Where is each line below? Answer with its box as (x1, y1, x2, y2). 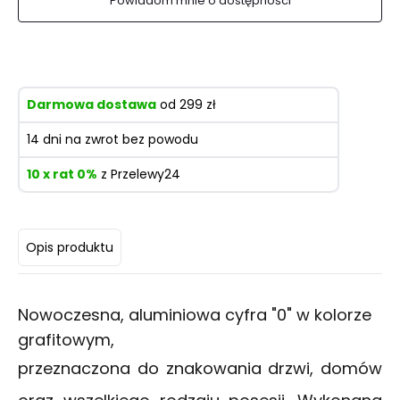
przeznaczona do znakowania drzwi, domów (18, 357, 382, 380)
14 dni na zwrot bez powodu (27, 130, 198, 148)
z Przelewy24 (97, 165, 180, 183)
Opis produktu (26, 237, 113, 256)
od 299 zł (156, 96, 216, 113)
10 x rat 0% (27, 165, 97, 183)
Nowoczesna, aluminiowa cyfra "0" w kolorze (18, 304, 371, 327)
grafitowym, (18, 329, 114, 352)
